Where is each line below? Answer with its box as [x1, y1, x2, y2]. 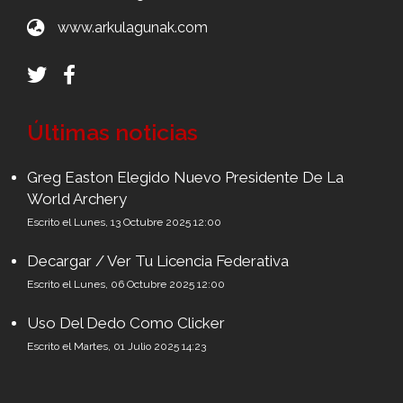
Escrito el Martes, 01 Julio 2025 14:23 [27, 340, 206, 353]
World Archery [27, 190, 127, 208]
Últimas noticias [27, 119, 198, 146]
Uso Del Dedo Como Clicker [27, 314, 225, 332]
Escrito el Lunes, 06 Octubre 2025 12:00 [27, 278, 225, 291]
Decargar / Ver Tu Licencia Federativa [27, 252, 289, 270]
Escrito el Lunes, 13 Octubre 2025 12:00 [27, 216, 221, 228]
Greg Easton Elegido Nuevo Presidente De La [27, 168, 344, 186]
